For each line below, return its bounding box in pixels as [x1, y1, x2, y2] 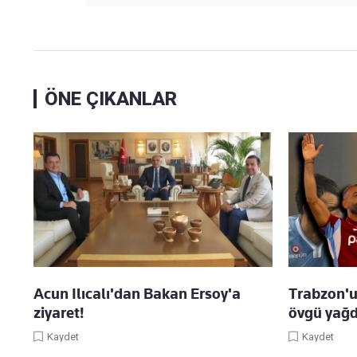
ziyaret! [33, 303, 84, 322]
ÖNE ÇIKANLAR [45, 87, 177, 110]
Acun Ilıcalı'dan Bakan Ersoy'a [33, 284, 241, 303]
